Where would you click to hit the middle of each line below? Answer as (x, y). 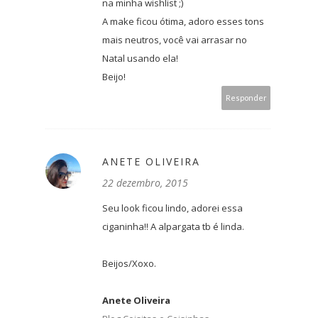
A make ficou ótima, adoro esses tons (183, 22)
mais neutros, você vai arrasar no (175, 40)
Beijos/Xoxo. (129, 264)
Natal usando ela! (140, 59)
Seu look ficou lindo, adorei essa (172, 208)
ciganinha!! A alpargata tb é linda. (173, 227)
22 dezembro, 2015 (145, 183)
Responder (246, 98)
